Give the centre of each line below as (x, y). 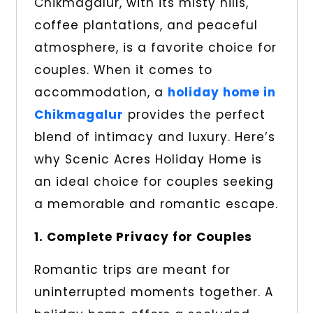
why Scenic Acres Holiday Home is (148, 160)
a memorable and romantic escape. (156, 204)
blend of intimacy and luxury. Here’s (154, 137)
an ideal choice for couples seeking (154, 182)
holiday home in (221, 93)
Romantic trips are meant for (132, 270)
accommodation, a (101, 93)
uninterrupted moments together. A (153, 292)
